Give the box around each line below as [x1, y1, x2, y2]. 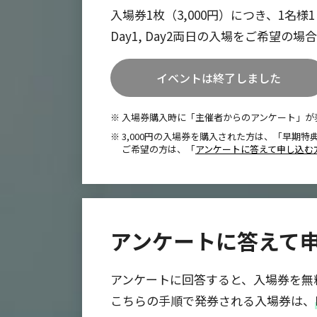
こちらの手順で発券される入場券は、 [110, 292, 315, 310]
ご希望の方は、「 [122, 142, 195, 156]
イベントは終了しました [156, 69, 281, 86]
